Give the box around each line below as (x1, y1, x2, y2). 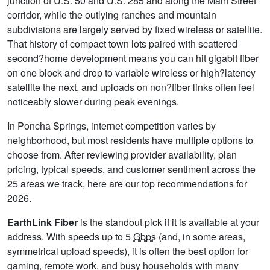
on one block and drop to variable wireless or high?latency (7, 66, 256, 80)
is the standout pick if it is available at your (78, 215, 259, 230)
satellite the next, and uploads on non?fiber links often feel (7, 80, 254, 95)
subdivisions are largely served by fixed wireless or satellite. (7, 22, 262, 37)
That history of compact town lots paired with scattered (7, 37, 237, 51)
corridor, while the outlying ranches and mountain (7, 8, 216, 22)
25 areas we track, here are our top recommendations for (7, 177, 247, 191)
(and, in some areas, (156, 230, 245, 244)
